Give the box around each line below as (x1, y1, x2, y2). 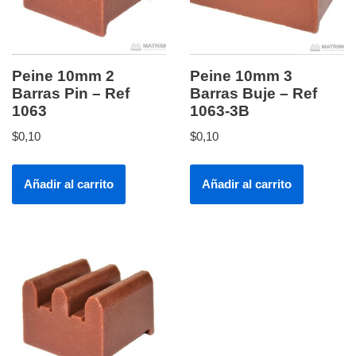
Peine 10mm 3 (190, 67, 292, 84)
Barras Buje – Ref (190, 84, 317, 102)
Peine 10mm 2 (12, 67, 114, 84)
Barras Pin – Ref (12, 84, 130, 102)
